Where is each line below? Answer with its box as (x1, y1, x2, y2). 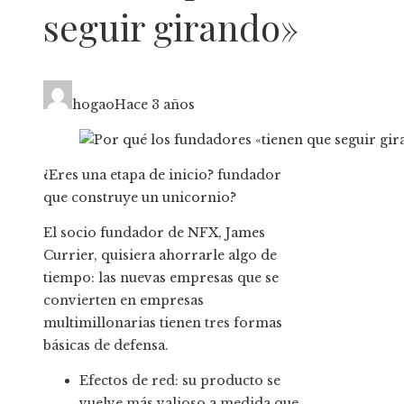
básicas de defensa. (43, 337, 169, 354)
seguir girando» (43, 3, 298, 51)
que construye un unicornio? (43, 189, 236, 207)
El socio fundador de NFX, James (43, 225, 265, 242)
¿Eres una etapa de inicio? (43, 167, 214, 184)
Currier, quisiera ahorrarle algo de (43, 247, 277, 264)
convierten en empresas (43, 292, 204, 309)
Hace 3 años (115, 96, 195, 114)
